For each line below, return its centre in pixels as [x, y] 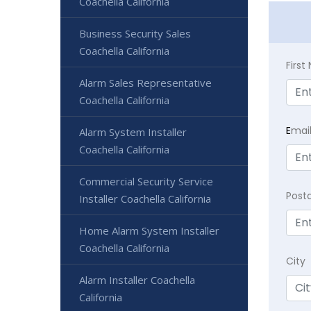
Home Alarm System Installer [149, 230]
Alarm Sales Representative [145, 83]
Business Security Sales [135, 33]
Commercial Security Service [146, 181]
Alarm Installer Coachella [137, 280]
